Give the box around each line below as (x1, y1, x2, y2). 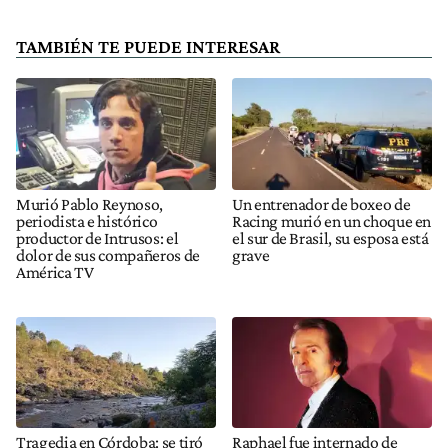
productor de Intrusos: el (16, 227, 179, 248)
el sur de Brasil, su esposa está (232, 227, 429, 248)
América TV (16, 261, 94, 282)
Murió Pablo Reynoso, (16, 193, 163, 214)
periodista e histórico (16, 210, 158, 231)
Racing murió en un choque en (232, 210, 432, 231)
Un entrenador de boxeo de (232, 193, 411, 214)
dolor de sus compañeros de (16, 244, 200, 265)
